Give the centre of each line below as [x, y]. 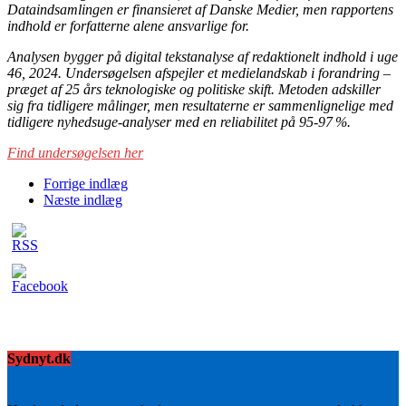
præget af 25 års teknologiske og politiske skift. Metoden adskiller [194, 89]
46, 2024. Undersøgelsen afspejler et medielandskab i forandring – [199, 72]
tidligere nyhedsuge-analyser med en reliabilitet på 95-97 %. [179, 121]
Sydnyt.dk [39, 358]
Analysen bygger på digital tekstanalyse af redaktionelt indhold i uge [203, 56]
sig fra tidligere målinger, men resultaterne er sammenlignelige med [200, 105]
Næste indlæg [83, 199]
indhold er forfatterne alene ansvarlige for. [128, 25]
